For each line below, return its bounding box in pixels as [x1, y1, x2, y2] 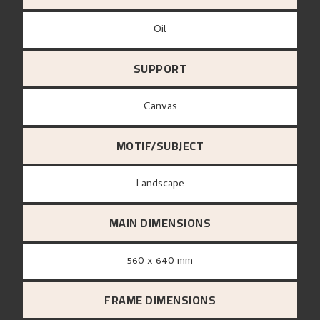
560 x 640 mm [132, 253, 193, 271]
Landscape [141, 176, 184, 194]
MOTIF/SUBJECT [116, 135, 204, 157]
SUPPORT [133, 58, 187, 80]
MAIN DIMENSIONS [109, 212, 211, 234]
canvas [150, 99, 177, 116]
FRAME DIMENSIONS [104, 289, 216, 311]
